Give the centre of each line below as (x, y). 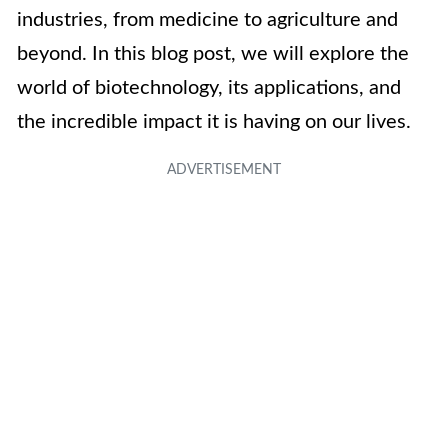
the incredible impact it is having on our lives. (214, 122)
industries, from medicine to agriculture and (207, 20)
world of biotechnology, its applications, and (209, 88)
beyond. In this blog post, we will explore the (213, 54)
